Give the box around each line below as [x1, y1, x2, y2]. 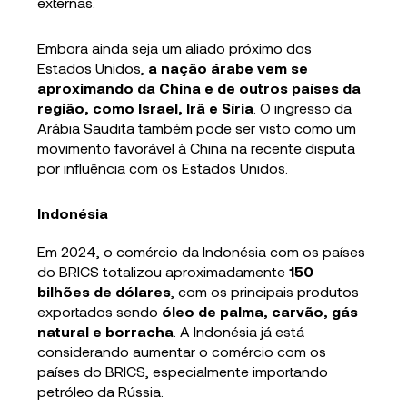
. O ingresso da [253, 98, 352, 116]
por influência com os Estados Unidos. [37, 158, 289, 176]
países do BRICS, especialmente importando [37, 362, 329, 380]
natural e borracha [37, 322, 174, 340]
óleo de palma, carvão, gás [162, 302, 359, 320]
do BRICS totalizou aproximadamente [37, 262, 290, 280]
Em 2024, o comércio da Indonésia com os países [37, 242, 366, 260]
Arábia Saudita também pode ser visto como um [37, 118, 357, 136]
